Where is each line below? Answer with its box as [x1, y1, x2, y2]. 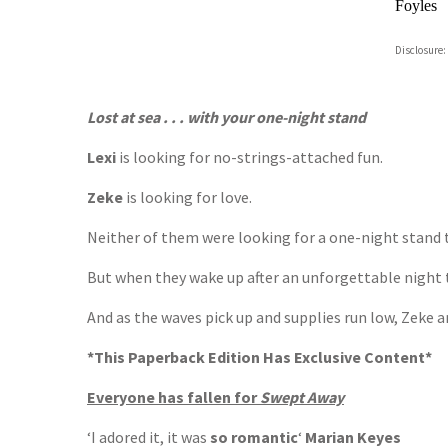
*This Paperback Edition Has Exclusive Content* [87, 347, 432, 367]
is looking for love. [126, 187, 252, 207]
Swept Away [260, 387, 344, 407]
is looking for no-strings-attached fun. [119, 147, 383, 167]
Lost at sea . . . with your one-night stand [87, 107, 366, 127]
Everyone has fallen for [87, 387, 260, 407]
